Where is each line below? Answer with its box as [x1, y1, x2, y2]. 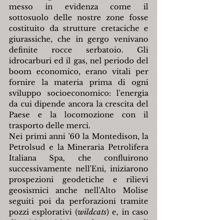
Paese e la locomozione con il [9, 110, 148, 120]
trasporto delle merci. [9, 121, 90, 131]
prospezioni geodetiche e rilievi [9, 175, 148, 185]
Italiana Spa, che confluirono [9, 153, 148, 163]
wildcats [77, 207, 107, 217]
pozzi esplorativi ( [9, 207, 78, 217]
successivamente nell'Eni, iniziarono [9, 164, 148, 174]
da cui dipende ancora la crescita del [9, 99, 148, 109]
